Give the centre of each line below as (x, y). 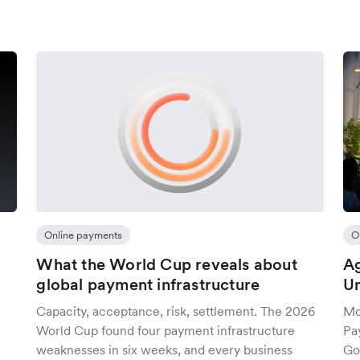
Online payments (84, 235)
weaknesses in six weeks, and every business (165, 350)
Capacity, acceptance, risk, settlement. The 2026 (176, 311)
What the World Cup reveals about (167, 264)
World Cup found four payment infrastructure (166, 330)
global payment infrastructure (148, 284)
